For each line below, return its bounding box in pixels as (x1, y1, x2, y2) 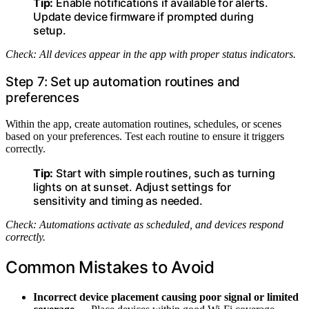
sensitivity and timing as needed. (33, 194, 203, 208)
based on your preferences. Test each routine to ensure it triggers (6, 130, 284, 143)
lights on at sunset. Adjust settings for (33, 180, 232, 195)
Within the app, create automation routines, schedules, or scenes (6, 118, 281, 130)
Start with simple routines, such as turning (53, 166, 275, 181)
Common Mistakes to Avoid (6, 257, 215, 278)
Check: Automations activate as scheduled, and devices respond (6, 219, 283, 231)
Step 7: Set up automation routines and (6, 73, 241, 90)
